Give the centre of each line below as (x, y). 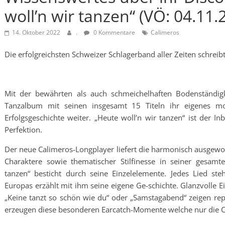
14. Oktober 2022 (36, 32)
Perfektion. (23, 130)
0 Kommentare (114, 32)
